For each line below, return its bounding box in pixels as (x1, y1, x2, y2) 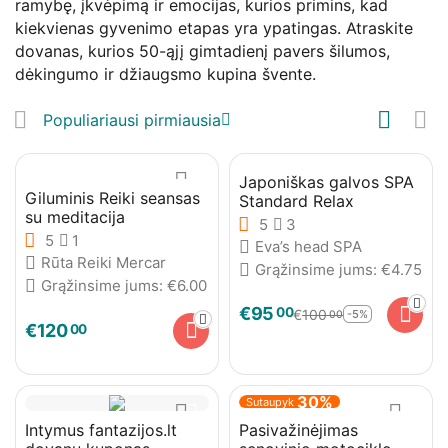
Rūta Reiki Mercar (41, 253, 166, 272)
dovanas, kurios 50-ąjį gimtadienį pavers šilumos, (15, 41, 390, 61)
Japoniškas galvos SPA (239, 172, 414, 192)
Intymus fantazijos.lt (25, 420, 177, 440)
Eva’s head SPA (255, 237, 362, 256)
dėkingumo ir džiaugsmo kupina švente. (15, 64, 316, 84)
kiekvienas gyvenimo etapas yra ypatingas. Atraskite (15, 18, 413, 38)
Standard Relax (239, 191, 354, 211)
